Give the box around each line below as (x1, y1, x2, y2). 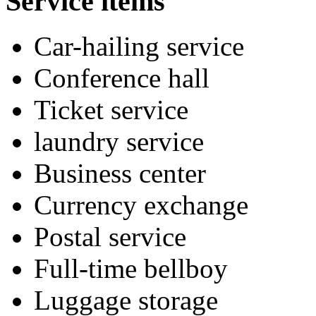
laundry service (34, 126, 204, 157)
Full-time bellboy (34, 253, 228, 284)
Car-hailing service (34, 31, 244, 62)
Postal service (34, 221, 186, 253)
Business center (34, 158, 206, 189)
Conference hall (34, 63, 209, 94)
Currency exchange (34, 190, 248, 221)
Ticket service (34, 95, 188, 126)
